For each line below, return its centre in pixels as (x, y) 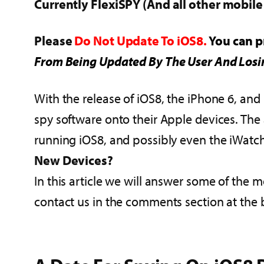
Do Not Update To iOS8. (142, 41)
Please (55, 41)
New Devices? (74, 160)
